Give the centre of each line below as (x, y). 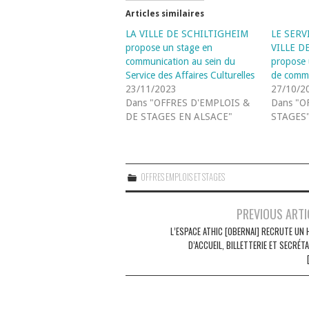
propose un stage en (169, 47)
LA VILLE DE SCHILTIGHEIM (187, 33)
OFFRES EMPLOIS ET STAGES (183, 177)
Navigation (155, 212)
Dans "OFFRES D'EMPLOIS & (188, 102)
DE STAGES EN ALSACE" (179, 116)
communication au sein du (180, 61)
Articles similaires (165, 13)
